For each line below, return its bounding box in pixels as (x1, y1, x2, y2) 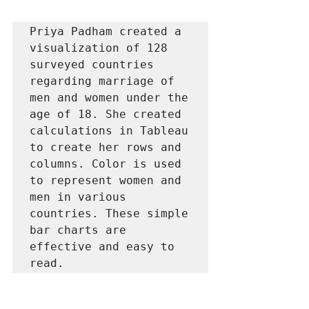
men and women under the (30, 91, 188, 104)
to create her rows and (30, 141, 181, 154)
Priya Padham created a (30, 25, 181, 38)
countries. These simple (30, 207, 188, 220)
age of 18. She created (30, 108, 181, 121)
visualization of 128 (30, 41, 168, 54)
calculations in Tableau (30, 124, 188, 137)
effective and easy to (30, 240, 175, 253)
